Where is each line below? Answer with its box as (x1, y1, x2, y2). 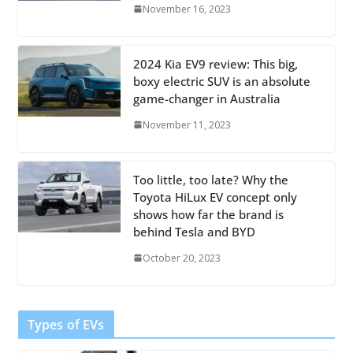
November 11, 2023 (142, 117, 231, 132)
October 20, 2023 (142, 251, 221, 265)
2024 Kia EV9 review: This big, (132, 55, 298, 72)
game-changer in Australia (132, 90, 281, 106)
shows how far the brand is (132, 206, 284, 222)
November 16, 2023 (142, 2, 231, 16)
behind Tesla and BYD (132, 223, 255, 240)
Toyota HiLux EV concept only (132, 188, 297, 205)
